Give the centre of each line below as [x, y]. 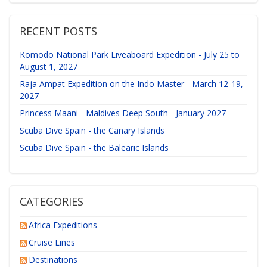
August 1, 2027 [48, 67]
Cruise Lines [52, 243]
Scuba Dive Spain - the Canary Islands [92, 131]
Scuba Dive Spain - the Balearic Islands [94, 148]
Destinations [53, 260]
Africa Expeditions [63, 225]
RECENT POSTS [58, 31]
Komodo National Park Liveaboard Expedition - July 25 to [129, 55]
